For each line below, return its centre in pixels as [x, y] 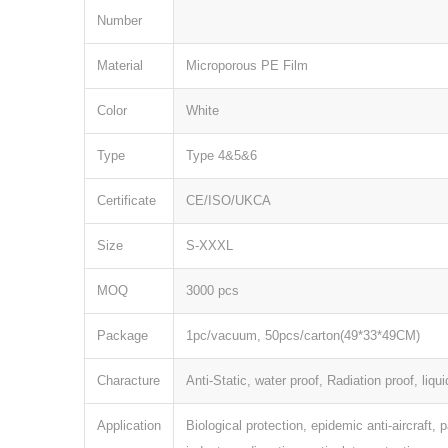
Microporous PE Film [246, 66]
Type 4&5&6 [221, 156]
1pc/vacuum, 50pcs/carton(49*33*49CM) [302, 336]
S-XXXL [209, 246]
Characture [128, 381]
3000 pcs [212, 291]
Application [128, 426]
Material [119, 66]
